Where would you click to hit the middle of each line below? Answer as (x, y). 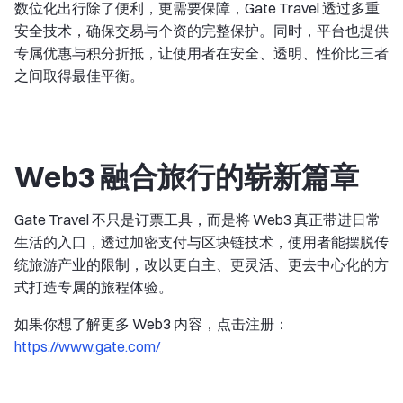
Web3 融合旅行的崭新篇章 (187, 177)
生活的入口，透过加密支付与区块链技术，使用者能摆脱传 (201, 242)
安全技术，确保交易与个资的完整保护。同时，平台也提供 (201, 31)
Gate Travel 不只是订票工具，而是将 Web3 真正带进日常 (197, 219)
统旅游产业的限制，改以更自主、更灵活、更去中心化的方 (201, 264)
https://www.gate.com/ (87, 346)
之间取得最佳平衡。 (79, 76)
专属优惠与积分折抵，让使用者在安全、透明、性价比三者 (201, 53)
